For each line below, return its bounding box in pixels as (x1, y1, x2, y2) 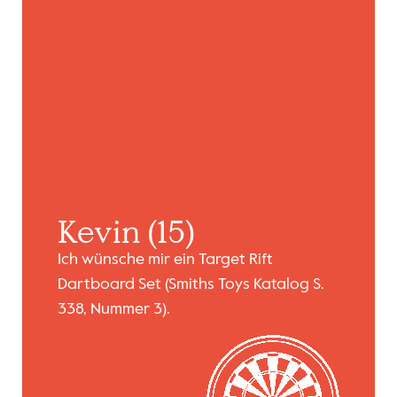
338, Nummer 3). (57, 301, 170, 318)
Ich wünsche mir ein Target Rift (57, 252, 273, 269)
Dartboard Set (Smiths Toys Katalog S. (57, 276, 324, 293)
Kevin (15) (57, 213, 194, 251)
